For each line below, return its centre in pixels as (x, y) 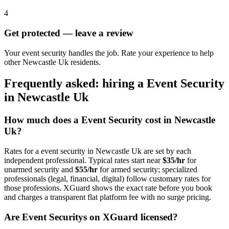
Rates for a (22, 151)
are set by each (166, 151)
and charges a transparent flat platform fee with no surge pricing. (108, 197)
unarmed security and (40, 170)
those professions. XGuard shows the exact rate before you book (108, 188)
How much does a (43, 120)
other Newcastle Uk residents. (52, 62)
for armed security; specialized (147, 170)
